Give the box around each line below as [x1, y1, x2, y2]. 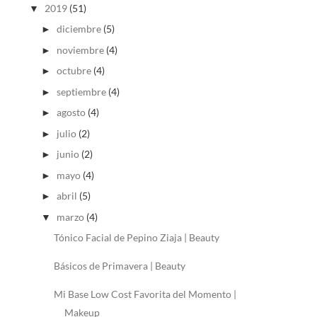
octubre [56, 64, 91, 77]
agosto [56, 106, 86, 119]
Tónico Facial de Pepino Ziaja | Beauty [53, 231, 219, 244]
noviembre [56, 43, 104, 56]
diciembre [56, 23, 101, 35]
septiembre [56, 85, 106, 98]
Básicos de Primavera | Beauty [53, 260, 185, 272]
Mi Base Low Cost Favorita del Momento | [53, 288, 236, 301]
